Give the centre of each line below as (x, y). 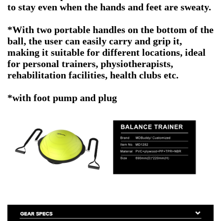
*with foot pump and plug (62, 98)
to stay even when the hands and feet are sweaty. (109, 7)
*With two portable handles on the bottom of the (110, 30)
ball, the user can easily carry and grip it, (95, 41)
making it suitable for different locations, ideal (107, 53)
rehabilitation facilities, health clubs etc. (93, 75)
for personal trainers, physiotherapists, (90, 64)
